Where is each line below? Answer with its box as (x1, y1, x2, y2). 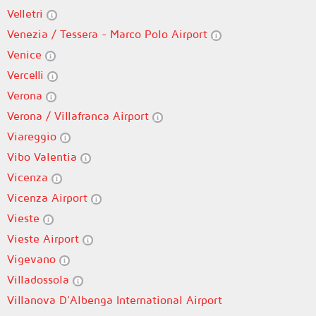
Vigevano (7, 253, 59, 265)
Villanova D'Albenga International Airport (7, 293, 222, 306)
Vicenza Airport (7, 191, 91, 204)
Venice (7, 48, 45, 61)
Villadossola (7, 273, 73, 286)
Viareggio (7, 130, 60, 142)
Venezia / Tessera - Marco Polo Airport (7, 28, 211, 40)
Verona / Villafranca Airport (7, 109, 152, 122)
